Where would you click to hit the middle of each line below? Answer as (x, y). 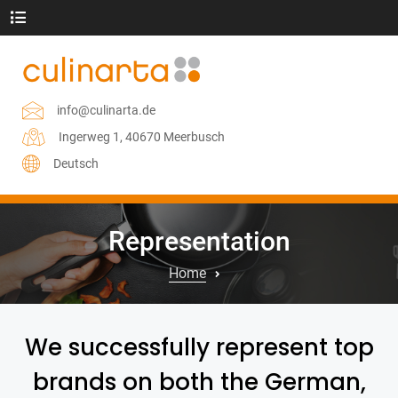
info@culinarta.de (106, 110)
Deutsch (76, 163)
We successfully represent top (199, 347)
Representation (199, 241)
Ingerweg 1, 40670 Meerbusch (142, 136)
